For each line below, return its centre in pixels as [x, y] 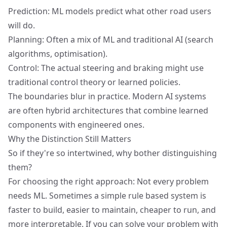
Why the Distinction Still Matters [70, 139]
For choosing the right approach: [72, 181]
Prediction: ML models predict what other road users [110, 11]
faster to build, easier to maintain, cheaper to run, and [112, 210]
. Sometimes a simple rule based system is [126, 196]
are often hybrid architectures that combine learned [108, 110]
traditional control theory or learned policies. [94, 82]
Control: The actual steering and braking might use [106, 68]
